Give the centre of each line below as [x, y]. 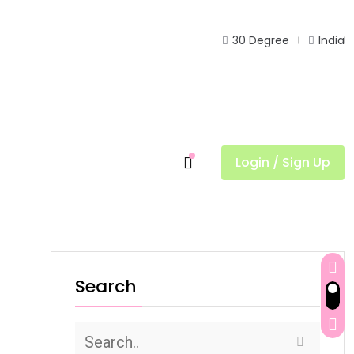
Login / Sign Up [283, 162]
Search [106, 286]
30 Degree [261, 40]
